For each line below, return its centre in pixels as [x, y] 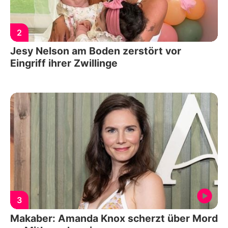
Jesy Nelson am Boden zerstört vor [96, 51]
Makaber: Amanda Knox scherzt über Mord [114, 219]
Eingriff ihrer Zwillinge [64, 63]
